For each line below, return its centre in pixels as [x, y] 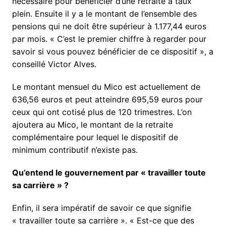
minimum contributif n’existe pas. [75, 150]
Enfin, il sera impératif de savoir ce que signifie [101, 208]
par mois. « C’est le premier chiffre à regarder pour [109, 39]
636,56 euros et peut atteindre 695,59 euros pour [107, 99]
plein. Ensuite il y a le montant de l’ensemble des [104, 13]
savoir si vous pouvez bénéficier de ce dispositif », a [112, 51]
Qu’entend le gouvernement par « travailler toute [109, 172]
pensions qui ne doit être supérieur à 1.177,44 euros [109, 26]
